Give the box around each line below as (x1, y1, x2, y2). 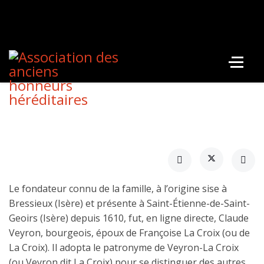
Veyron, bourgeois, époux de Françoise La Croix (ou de (9, 226, 250, 239)
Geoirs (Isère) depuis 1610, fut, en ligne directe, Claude (9, 211, 249, 225)
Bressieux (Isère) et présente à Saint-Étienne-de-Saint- (9, 196, 250, 210)
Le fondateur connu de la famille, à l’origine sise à (9, 181, 227, 195)
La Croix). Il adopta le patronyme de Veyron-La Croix (9, 240, 239, 254)
